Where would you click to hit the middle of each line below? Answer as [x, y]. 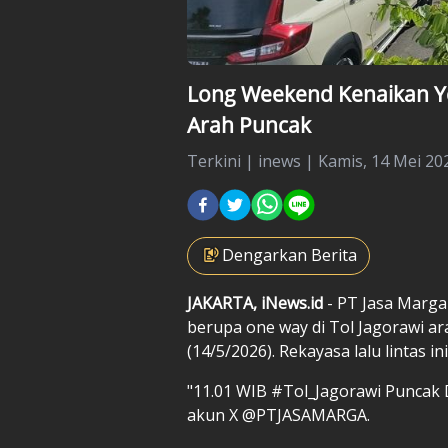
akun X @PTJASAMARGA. [278, 414]
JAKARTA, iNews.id [255, 302]
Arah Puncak [249, 124]
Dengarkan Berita [289, 254]
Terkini [214, 160]
